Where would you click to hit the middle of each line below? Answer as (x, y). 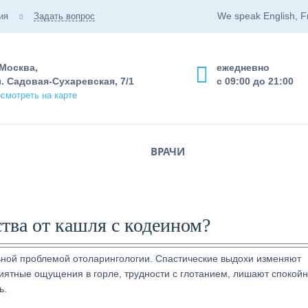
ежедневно (243, 67)
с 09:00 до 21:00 (255, 81)
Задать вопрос (64, 16)
